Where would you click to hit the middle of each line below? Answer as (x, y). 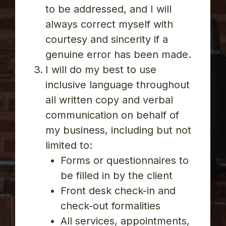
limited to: (69, 146)
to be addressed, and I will (109, 9)
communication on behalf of (112, 115)
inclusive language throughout (118, 85)
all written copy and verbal (109, 100)
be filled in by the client (117, 176)
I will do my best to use (101, 70)
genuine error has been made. (119, 55)
